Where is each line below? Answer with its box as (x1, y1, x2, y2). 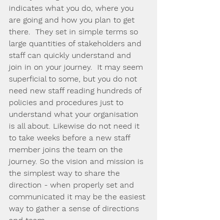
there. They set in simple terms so (9, 27, 140, 36)
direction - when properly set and (9, 180, 137, 190)
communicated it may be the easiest (9, 192, 148, 201)
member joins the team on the (9, 145, 125, 154)
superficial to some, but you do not (9, 74, 139, 83)
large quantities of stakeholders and (9, 39, 144, 48)
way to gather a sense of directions (9, 204, 141, 213)
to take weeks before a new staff (9, 133, 133, 142)
